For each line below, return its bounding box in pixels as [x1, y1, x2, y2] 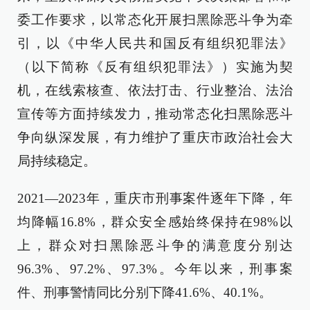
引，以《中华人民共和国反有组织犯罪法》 [17, 36, 293, 51]
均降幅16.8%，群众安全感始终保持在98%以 [17, 215, 293, 229]
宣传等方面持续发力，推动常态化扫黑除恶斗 [17, 107, 293, 121]
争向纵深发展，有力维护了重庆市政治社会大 [17, 130, 293, 145]
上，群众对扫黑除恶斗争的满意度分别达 [17, 238, 293, 253]
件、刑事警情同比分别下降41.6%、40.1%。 [17, 285, 272, 300]
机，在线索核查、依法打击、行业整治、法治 [17, 83, 293, 98]
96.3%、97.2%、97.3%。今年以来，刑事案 [17, 262, 293, 276]
